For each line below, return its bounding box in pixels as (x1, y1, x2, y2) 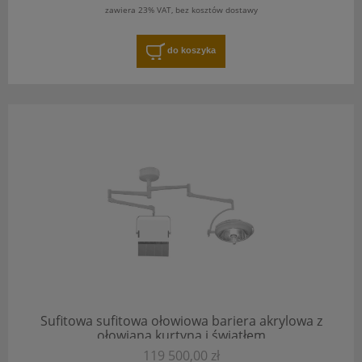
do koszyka (167, 45, 216, 56)
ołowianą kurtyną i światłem (96, 326, 266, 344)
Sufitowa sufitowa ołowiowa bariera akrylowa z (40, 311, 322, 330)
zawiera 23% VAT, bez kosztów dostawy (104, 3, 258, 15)
